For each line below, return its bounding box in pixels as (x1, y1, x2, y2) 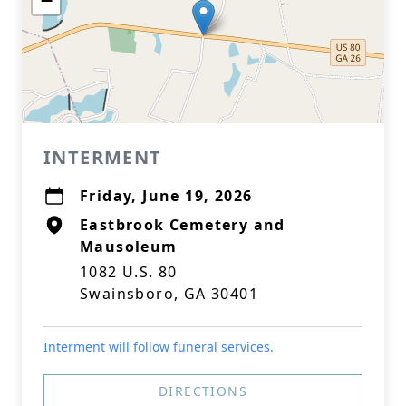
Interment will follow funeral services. (43, 338, 274, 355)
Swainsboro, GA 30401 (80, 284, 258, 304)
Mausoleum (80, 237, 178, 256)
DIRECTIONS (159, 382, 247, 400)
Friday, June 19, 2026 (80, 186, 253, 206)
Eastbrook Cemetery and (80, 215, 285, 235)
